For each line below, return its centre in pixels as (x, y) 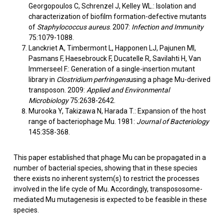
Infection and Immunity (167, 27)
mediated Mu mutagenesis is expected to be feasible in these (110, 199)
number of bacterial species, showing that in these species (105, 168)
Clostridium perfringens (92, 79)
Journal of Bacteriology (172, 121)
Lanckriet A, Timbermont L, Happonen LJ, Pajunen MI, (112, 48)
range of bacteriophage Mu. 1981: (82, 121)
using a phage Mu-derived (169, 79)
